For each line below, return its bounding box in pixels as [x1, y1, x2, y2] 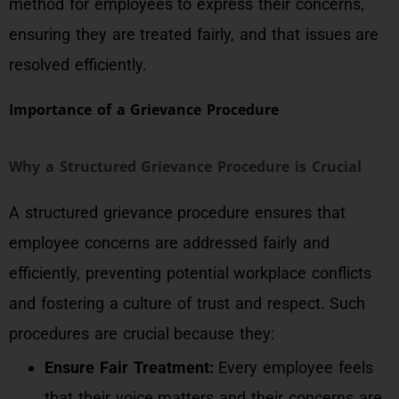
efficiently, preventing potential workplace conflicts [9, 264, 372, 282]
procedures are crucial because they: [9, 324, 275, 343]
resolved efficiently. [9, 55, 147, 74]
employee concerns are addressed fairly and [9, 233, 330, 252]
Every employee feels [213, 358, 374, 377]
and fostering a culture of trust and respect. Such [9, 294, 366, 313]
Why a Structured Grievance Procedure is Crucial [9, 157, 362, 176]
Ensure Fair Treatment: [45, 358, 214, 377]
